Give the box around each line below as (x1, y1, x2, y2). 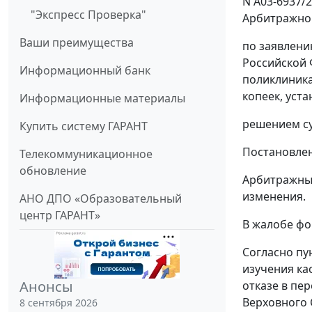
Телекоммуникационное (19, 146, 153, 162)
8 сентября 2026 (19, 295, 97, 309)
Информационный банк (19, 62, 150, 78)
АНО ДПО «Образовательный (19, 190, 182, 206)
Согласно (242, 244, 296, 260)
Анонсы (19, 276, 73, 296)
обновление (19, 162, 86, 178)
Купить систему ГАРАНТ (19, 118, 148, 134)
